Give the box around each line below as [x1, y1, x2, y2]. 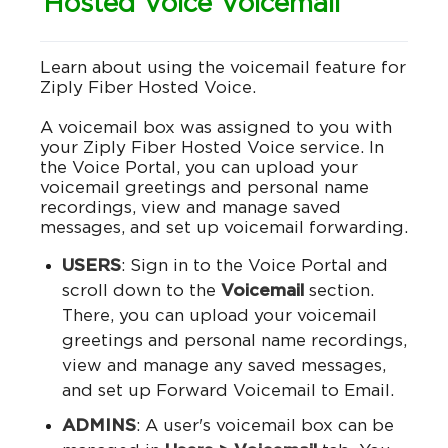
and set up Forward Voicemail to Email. [62, 382, 394, 400]
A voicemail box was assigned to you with [40, 119, 392, 137]
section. [309, 282, 374, 300]
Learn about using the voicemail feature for [40, 59, 406, 77]
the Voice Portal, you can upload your [40, 159, 358, 177]
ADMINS [62, 417, 136, 435]
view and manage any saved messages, [62, 357, 386, 375]
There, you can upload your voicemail [62, 307, 377, 325]
